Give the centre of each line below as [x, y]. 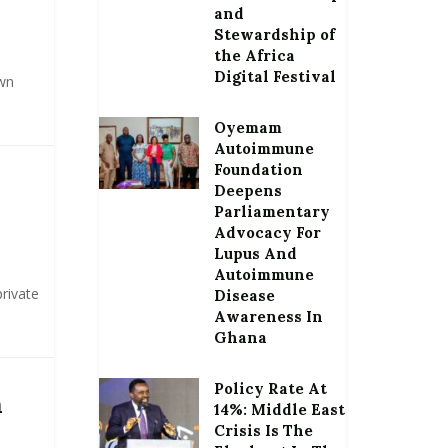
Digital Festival [274, 76]
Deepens [247, 190]
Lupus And [255, 253]
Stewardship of [274, 34]
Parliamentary [271, 211]
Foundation [258, 169]
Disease [244, 295]
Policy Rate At [270, 388]
